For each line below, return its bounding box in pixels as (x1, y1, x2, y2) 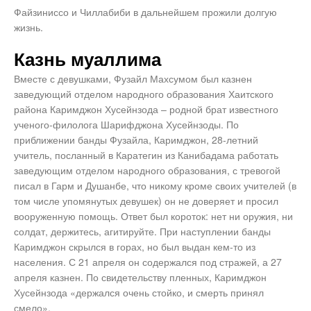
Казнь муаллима (14, 49, 161, 71)
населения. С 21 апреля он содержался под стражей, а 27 (14, 255, 282, 269)
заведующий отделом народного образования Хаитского (14, 87, 274, 101)
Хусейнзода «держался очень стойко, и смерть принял (14, 285, 264, 300)
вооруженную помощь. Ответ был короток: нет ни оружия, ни (14, 209, 293, 224)
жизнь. (14, 20, 43, 35)
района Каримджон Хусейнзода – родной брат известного (14, 102, 278, 117)
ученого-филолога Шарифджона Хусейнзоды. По (14, 117, 239, 132)
